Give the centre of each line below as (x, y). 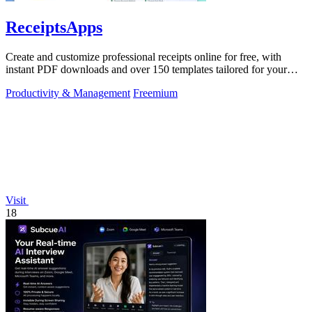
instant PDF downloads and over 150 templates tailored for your (146, 69)
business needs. (39, 81)
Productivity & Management (68, 93)
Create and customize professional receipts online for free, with (143, 56)
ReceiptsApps (54, 27)
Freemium (155, 93)
